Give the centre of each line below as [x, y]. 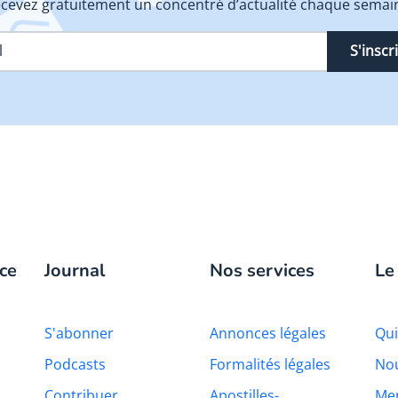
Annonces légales [268, 333]
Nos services [262, 270]
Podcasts [75, 364]
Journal [75, 270]
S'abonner [79, 333]
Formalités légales [270, 364]
